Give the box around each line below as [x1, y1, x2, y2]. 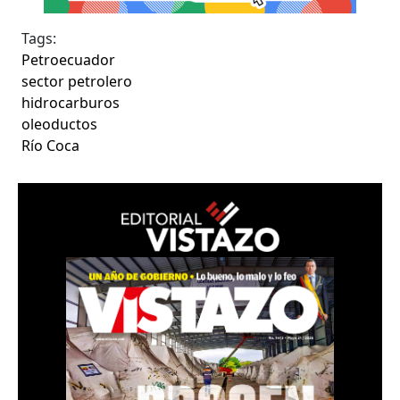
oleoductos [21, 113, 98, 134]
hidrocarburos [21, 92, 121, 112]
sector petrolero [21, 71, 133, 91]
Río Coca [21, 135, 80, 155]
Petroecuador [21, 49, 116, 70]
